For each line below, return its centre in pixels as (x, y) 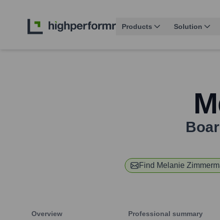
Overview (47, 214)
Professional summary (165, 214)
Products (137, 27)
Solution (188, 27)
